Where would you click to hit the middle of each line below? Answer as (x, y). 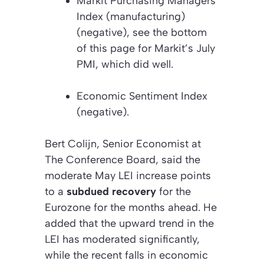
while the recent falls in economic (126, 255)
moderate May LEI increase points (128, 175)
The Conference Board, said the (123, 159)
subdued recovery (111, 191)
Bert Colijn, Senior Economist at (123, 143)
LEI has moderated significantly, (122, 239)
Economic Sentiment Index (142, 96)
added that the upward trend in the (129, 223)
